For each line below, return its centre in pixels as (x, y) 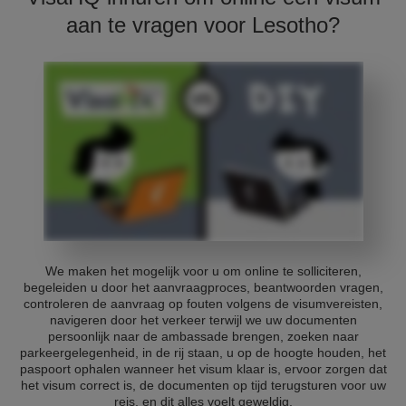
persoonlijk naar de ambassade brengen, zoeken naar (203, 336)
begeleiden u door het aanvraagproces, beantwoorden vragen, (203, 287)
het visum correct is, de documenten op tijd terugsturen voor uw (203, 385)
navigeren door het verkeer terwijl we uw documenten (203, 320)
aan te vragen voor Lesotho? (203, 25)
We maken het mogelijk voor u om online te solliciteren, (203, 271)
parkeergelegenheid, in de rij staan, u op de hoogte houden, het (203, 353)
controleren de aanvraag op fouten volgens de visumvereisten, (203, 304)
